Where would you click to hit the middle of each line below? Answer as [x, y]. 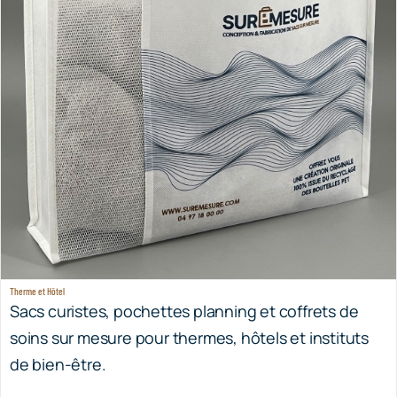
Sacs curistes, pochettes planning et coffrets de [184, 274]
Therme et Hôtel [37, 254]
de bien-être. [58, 327]
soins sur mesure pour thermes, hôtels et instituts [189, 301]
